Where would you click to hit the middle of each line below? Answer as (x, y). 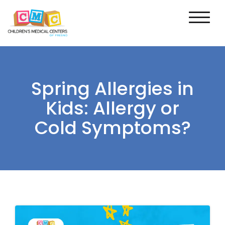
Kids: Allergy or (113, 108)
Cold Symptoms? (113, 128)
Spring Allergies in (113, 88)
